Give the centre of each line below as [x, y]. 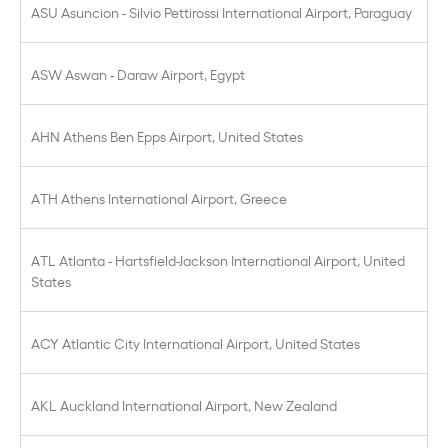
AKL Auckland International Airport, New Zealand [184, 404]
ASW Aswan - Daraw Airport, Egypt [138, 73]
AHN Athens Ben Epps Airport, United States [167, 135]
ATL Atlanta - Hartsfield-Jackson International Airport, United [218, 259]
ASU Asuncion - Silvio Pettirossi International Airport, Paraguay [221, 11]
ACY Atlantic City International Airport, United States [195, 342]
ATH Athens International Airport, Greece [159, 197]
